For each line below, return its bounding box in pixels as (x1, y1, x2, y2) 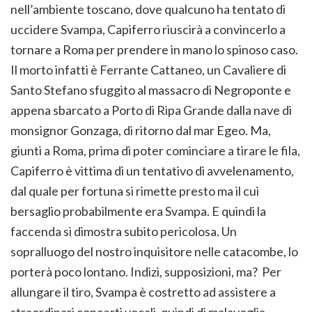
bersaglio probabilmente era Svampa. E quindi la (10, 203, 266, 219)
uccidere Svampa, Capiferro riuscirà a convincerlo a (10, 22, 286, 38)
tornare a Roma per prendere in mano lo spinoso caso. (10, 42, 298, 58)
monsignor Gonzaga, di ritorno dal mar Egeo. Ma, (10, 123, 271, 139)
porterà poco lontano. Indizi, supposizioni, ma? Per (10, 264, 281, 280)
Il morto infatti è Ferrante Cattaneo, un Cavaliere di (10, 62, 286, 78)
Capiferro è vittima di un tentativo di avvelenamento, (10, 163, 294, 179)
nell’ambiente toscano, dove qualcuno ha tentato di (10, 1, 286, 17)
